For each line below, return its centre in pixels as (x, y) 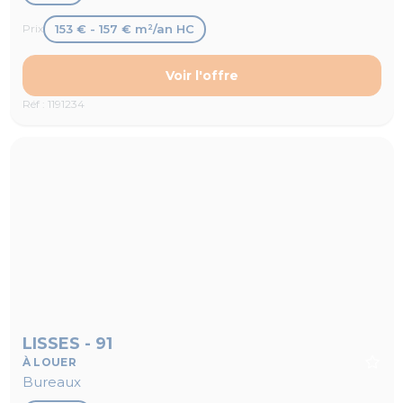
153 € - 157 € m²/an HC (124, 28)
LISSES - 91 (67, 343)
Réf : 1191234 (53, 104)
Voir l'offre (201, 75)
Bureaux (51, 381)
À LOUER (49, 362)
